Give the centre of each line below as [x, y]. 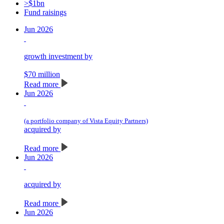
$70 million [42, 74]
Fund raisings [45, 12]
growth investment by [58, 56]
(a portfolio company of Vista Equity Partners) [86, 121]
